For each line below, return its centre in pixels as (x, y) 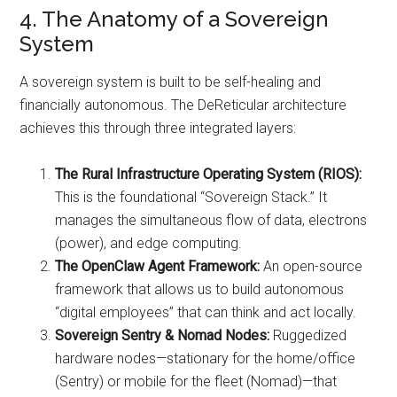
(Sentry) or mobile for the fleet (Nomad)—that (196, 382)
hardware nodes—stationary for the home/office (206, 359)
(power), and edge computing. (149, 244)
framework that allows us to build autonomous (200, 290)
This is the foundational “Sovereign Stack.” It (191, 198)
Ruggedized (308, 336)
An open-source (311, 267)
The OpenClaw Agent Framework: (158, 267)
